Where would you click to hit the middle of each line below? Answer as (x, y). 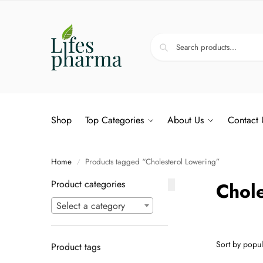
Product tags (76, 247)
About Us (186, 120)
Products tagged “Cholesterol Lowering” (153, 162)
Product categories (88, 184)
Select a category (91, 206)
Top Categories (114, 120)
